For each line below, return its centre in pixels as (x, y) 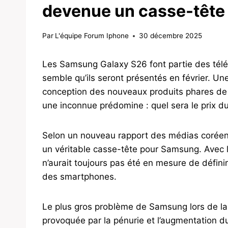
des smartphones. (79, 177)
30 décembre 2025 (171, 36)
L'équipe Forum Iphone (92, 36)
